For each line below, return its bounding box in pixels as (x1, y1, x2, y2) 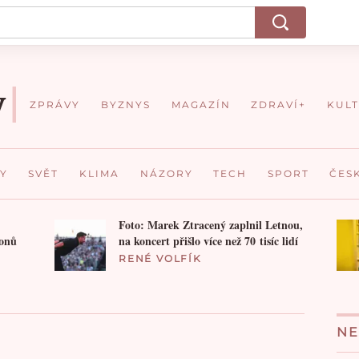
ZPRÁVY (30, 99, 81, 111)
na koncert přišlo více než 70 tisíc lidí (119, 232, 298, 249)
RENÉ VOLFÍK (119, 252, 202, 264)
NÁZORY (139, 167, 193, 179)
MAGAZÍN (171, 99, 231, 111)
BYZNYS (101, 99, 151, 111)
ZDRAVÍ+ (251, 99, 307, 111)
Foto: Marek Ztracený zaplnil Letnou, (119, 216, 303, 233)
